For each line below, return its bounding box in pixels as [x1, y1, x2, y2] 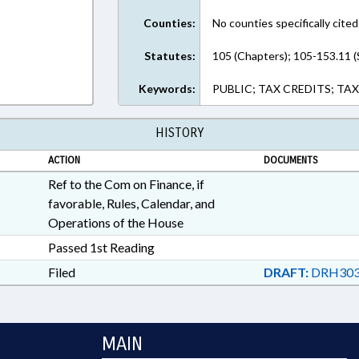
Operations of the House [47, 215, 184, 230]
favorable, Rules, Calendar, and [47, 196, 215, 211]
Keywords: [139, 82, 196, 95]
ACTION [47, 154, 80, 167]
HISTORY [155, 125, 204, 140]
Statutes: [144, 49, 196, 63]
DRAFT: [263, 264, 309, 280]
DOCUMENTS [263, 154, 318, 167]
